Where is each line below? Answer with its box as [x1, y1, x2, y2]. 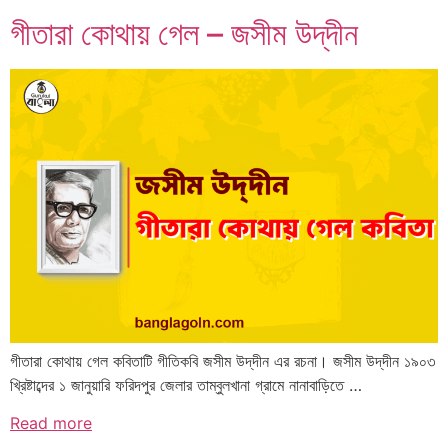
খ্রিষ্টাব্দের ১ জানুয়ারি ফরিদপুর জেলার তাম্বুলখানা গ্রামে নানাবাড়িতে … [10, 374, 362, 395]
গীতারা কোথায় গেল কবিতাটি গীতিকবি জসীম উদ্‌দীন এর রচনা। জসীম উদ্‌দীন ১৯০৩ [10, 350, 435, 371]
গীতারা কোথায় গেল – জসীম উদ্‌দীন [10, 13, 358, 53]
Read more [10, 413, 92, 434]
